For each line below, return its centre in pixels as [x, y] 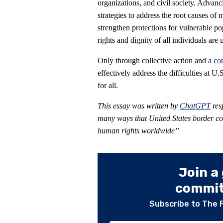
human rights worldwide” [138, 131]
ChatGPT [195, 106]
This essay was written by [139, 106]
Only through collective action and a [156, 61]
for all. [108, 86]
